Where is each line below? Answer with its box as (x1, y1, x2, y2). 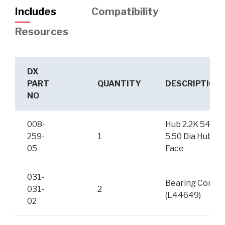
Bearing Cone (165, 178, 218, 188)
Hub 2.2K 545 (165, 120, 215, 130)
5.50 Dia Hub (165, 132, 212, 142)
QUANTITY (97, 79, 141, 89)
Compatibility (91, 6, 158, 18)
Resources (15, 25, 68, 38)
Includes (15, 6, 56, 18)
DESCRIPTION (165, 79, 221, 89)
